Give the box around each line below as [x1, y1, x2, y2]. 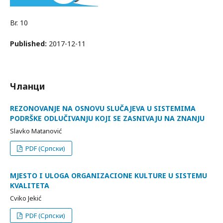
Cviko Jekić [10, 194, 41, 203]
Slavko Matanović [10, 126, 62, 135]
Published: [10, 39, 49, 48]
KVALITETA [10, 181, 49, 190]
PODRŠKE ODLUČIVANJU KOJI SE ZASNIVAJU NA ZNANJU [10, 113, 205, 123]
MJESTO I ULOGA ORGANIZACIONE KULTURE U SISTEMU [10, 171, 207, 180]
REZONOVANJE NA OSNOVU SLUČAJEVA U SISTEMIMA [10, 104, 196, 113]
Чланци [10, 80, 45, 92]
